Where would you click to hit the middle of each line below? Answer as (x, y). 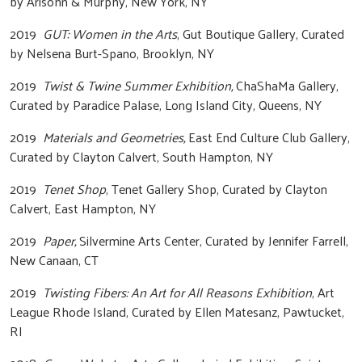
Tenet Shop (74, 189)
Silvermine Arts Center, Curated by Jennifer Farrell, (212, 240)
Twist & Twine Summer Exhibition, (138, 85)
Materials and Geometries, (114, 137)
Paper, (59, 240)
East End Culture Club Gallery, (267, 137)
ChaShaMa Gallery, (286, 85)
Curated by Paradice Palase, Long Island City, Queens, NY (167, 105)
